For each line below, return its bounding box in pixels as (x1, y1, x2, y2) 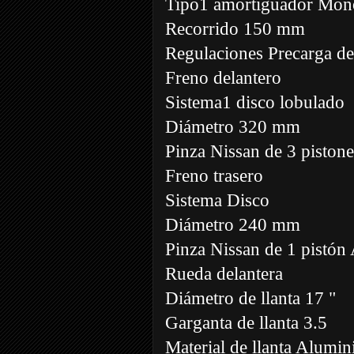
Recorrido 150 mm (165, 18, 305, 39)
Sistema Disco (165, 190, 269, 210)
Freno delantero (165, 67, 281, 88)
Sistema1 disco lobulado (165, 92, 345, 112)
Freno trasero (165, 165, 263, 186)
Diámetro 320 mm (165, 116, 300, 137)
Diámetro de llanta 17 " (165, 288, 336, 308)
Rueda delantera (165, 263, 283, 284)
